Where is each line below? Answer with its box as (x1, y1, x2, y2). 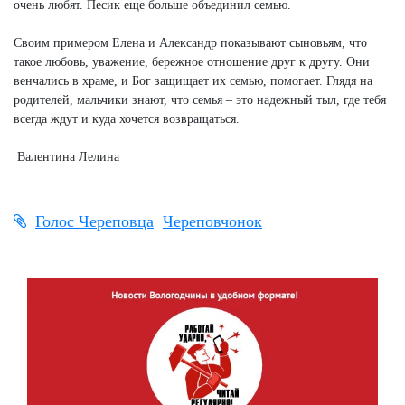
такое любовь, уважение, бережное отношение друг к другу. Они (14, 55, 370, 70)
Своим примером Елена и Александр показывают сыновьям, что (14, 36, 367, 51)
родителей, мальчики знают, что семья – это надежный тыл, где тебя (14, 93, 386, 108)
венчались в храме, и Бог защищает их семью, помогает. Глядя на (14, 74, 372, 89)
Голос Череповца (35, 212, 154, 231)
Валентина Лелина (14, 150, 119, 165)
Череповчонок (163, 212, 262, 231)
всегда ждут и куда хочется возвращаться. (14, 112, 240, 127)
